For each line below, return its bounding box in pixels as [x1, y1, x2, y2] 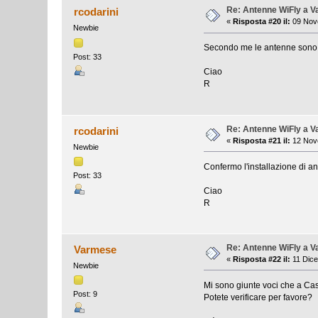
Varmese [73, 243, 116, 256]
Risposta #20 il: [233, 17, 291, 26]
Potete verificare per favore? [203, 292, 312, 302]
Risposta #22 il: [233, 254, 291, 263]
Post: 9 [73, 290, 98, 299]
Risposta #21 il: [233, 136, 291, 145]
